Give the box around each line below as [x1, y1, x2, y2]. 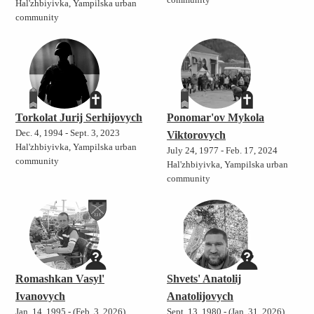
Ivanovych [15, 290, 65, 303]
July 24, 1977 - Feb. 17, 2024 [166, 146, 278, 156]
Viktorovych [166, 129, 226, 142]
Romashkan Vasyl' [15, 273, 104, 285]
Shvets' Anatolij [166, 273, 241, 285]
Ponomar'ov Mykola [166, 111, 264, 124]
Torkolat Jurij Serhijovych [15, 111, 142, 124]
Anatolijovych [166, 290, 233, 303]
